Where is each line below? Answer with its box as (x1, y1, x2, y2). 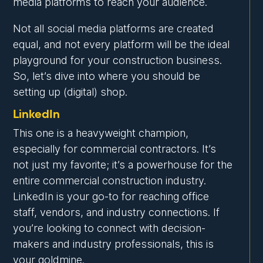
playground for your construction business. (13, 54, 222, 67)
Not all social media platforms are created (13, 22, 214, 35)
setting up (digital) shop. (13, 86, 128, 99)
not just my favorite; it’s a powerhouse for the (13, 159, 233, 171)
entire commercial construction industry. (13, 174, 207, 187)
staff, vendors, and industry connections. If (13, 206, 220, 219)
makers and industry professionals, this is (13, 238, 214, 251)
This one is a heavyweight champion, (13, 127, 189, 140)
